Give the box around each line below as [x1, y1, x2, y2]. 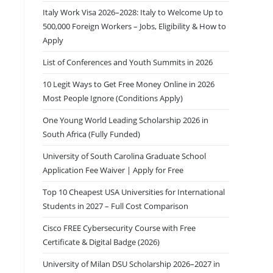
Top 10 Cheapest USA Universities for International [43, 186, 225, 197]
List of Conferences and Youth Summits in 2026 [43, 57, 213, 68]
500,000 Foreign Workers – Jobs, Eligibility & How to [43, 21, 226, 32]
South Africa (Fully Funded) [43, 129, 140, 140]
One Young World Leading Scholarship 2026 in [43, 115, 208, 126]
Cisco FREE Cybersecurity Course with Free [43, 222, 196, 233]
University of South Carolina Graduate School [43, 151, 206, 161]
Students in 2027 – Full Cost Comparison [43, 200, 188, 211]
